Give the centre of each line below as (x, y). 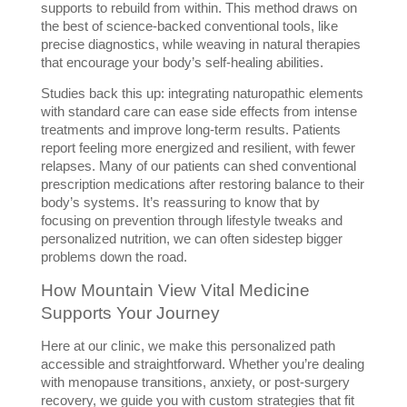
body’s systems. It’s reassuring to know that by (180, 203)
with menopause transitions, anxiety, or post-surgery (195, 383)
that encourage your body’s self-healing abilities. (182, 63)
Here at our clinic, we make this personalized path (188, 347)
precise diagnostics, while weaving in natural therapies (200, 45)
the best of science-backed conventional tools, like (189, 27)
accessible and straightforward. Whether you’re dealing (202, 365)
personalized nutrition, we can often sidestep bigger (191, 239)
